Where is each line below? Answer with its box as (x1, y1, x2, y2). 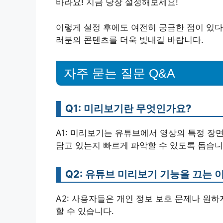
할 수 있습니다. (56, 206, 114, 217)
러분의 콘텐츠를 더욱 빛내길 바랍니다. (56, 34, 204, 45)
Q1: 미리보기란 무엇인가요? (65, 102, 191, 115)
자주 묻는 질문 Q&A (64, 66, 175, 81)
